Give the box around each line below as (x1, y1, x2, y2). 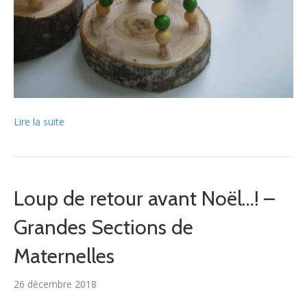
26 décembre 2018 (14, 277, 97, 291)
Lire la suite (14, 114, 64, 128)
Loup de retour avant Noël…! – (14, 185, 275, 211)
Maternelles (14, 243, 114, 269)
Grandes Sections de (14, 214, 193, 240)
